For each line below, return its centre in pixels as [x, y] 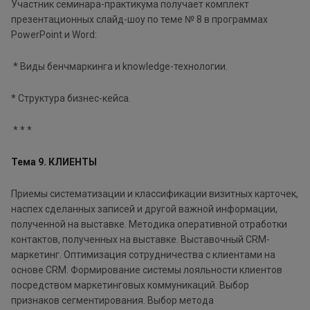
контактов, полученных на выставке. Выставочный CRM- [140, 239]
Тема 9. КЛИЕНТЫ [54, 162]
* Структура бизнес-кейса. [72, 98]
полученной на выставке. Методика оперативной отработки [149, 224]
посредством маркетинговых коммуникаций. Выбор [130, 285]
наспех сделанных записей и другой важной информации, [144, 209]
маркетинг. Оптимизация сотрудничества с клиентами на [143, 254]
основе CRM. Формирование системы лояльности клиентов [147, 270]
